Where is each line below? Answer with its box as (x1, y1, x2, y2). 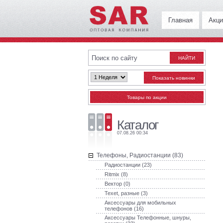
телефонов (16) (105, 206, 144, 212)
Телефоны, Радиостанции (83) (97, 152, 183, 159)
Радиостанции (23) (105, 162, 152, 168)
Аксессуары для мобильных (105, 200, 176, 206)
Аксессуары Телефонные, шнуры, (105, 215, 191, 221)
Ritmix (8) (105, 171, 128, 177)
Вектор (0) (105, 181, 130, 187)
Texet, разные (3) (105, 190, 148, 196)
